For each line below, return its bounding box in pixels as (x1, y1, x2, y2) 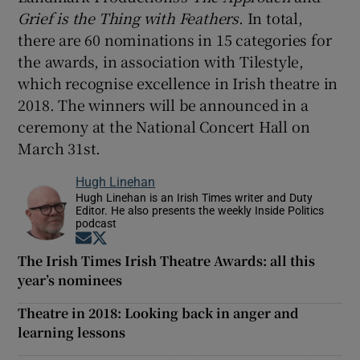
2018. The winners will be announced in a (18, 93, 309, 115)
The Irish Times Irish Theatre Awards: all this (18, 251, 316, 270)
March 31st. (18, 137, 101, 158)
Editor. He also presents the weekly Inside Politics (76, 204, 325, 216)
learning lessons (18, 322, 126, 342)
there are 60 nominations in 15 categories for (18, 28, 332, 50)
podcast (76, 217, 117, 229)
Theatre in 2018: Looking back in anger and (18, 303, 300, 322)
